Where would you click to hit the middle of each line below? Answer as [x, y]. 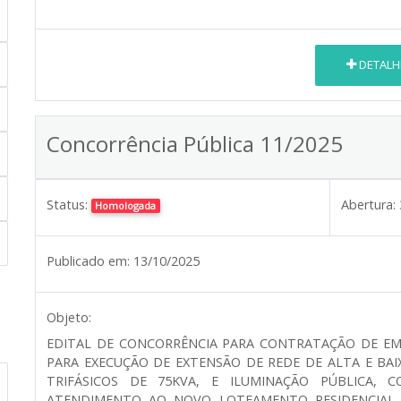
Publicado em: [88, 260]
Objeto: [69, 317]
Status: [67, 204]
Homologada [126, 205]
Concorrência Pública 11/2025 [195, 143]
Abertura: [368, 204]
